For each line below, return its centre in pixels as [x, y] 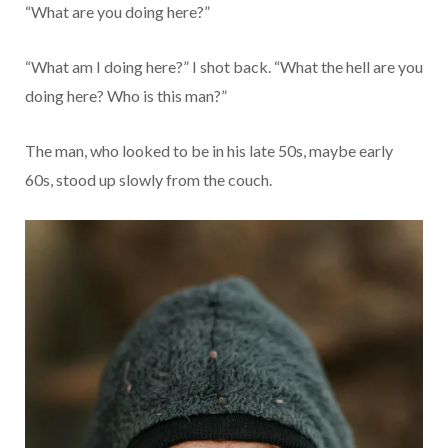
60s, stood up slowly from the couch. [148, 179]
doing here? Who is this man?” [126, 95]
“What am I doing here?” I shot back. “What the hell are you [224, 66]
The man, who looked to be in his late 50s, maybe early [209, 150]
